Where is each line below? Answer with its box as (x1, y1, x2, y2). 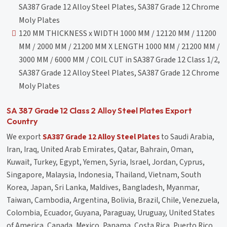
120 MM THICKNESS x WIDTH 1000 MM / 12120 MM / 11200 (19, 27, 217, 39)
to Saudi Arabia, (160, 131, 215, 142)
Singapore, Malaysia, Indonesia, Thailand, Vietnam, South (7, 169, 202, 180)
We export (7, 131, 43, 142)
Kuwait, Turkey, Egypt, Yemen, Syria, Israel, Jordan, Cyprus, (7, 156, 205, 168)
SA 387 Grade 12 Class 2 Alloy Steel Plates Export (7, 105, 192, 116)
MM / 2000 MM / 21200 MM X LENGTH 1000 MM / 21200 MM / (19, 41, 220, 52)
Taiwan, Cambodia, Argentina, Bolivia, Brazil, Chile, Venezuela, (7, 194, 220, 206)
